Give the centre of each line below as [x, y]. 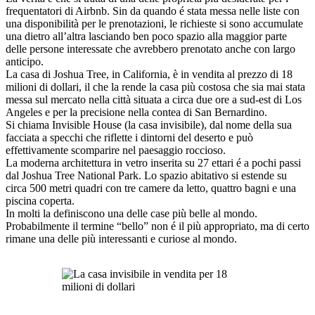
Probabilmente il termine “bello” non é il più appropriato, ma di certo [157, 226]
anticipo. [25, 62]
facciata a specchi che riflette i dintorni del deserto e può [129, 138]
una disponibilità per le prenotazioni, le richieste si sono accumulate [154, 24]
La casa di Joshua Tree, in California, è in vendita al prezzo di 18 [149, 75]
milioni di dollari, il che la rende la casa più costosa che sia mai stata [155, 87]
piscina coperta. [40, 201]
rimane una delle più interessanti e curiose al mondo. [121, 239]
